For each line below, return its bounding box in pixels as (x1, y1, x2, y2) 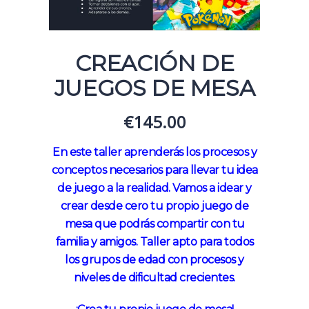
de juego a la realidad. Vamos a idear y (57, 181, 252, 195)
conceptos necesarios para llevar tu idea (51, 163, 258, 177)
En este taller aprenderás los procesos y (52, 145, 257, 159)
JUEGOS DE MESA (54, 74, 255, 101)
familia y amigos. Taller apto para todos (55, 235, 254, 248)
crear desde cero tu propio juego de (60, 199, 249, 212)
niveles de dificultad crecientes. (74, 270, 235, 284)
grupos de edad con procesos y (81, 252, 244, 266)
